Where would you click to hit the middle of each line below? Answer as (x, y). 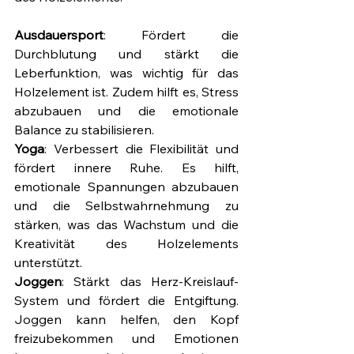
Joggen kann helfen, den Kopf (126, 320)
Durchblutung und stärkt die (126, 54)
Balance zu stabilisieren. (84, 130)
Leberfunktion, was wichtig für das (126, 73)
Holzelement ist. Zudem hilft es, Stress (126, 92)
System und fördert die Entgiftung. (126, 301)
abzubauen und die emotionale (126, 111)
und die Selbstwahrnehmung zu (126, 206)
